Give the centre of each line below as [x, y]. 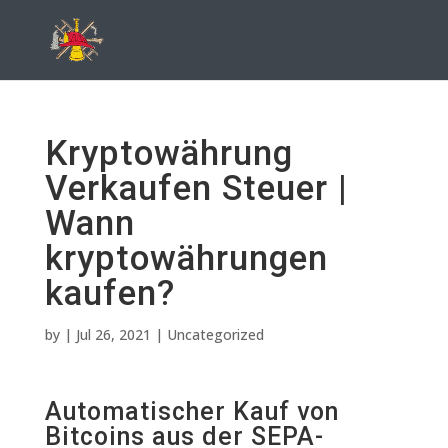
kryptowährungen [186, 258]
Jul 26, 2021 [113, 334]
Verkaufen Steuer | [196, 188]
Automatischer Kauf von [191, 411]
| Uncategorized [207, 334]
